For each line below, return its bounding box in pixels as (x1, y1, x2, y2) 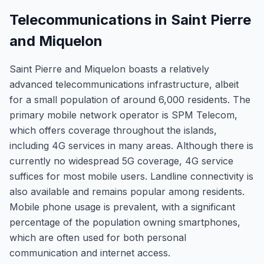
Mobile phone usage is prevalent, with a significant (9, 201, 235, 213)
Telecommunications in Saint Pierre (9, 11, 251, 28)
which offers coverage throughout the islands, (9, 124, 217, 136)
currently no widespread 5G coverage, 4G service (9, 155, 233, 167)
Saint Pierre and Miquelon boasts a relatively (9, 63, 209, 75)
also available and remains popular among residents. (9, 186, 245, 197)
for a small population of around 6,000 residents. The (9, 94, 250, 105)
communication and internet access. (9, 247, 170, 259)
